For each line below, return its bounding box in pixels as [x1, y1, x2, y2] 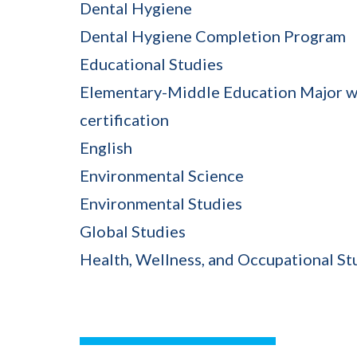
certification [80, 109, 169, 129]
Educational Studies [80, 53, 223, 73]
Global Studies [80, 221, 186, 241]
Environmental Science [80, 165, 244, 185]
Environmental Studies [80, 193, 242, 213]
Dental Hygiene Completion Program [80, 25, 346, 45]
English [80, 137, 132, 157]
